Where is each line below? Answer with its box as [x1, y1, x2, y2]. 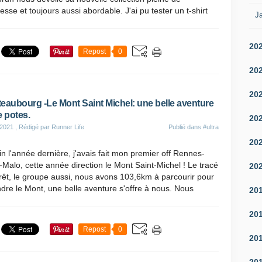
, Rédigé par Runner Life [13, 123, 84, 130]
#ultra [203, 123, 219, 130]
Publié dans [168, 123, 203, 130]
